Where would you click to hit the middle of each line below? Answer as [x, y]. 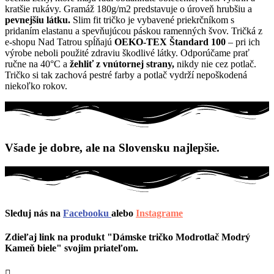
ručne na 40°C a [37, 64]
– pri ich [243, 42]
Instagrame [159, 213]
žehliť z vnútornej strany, [122, 64]
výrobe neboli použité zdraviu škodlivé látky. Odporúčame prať [127, 53]
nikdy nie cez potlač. [215, 64]
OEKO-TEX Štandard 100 [170, 42]
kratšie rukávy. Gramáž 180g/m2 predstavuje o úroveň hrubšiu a [128, 9]
